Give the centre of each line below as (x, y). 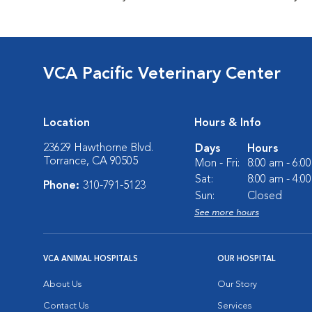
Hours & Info (228, 123)
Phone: (63, 186)
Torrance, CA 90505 (91, 162)
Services (234, 306)
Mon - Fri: (217, 164)
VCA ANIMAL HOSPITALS (91, 259)
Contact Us (66, 306)
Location (67, 123)
